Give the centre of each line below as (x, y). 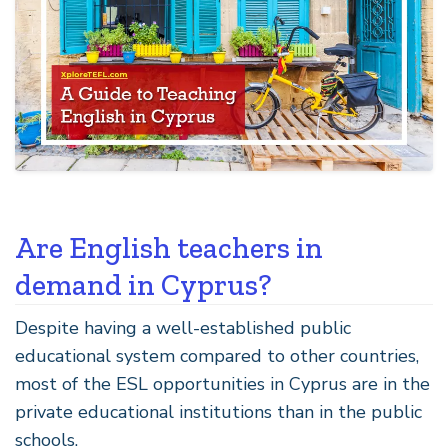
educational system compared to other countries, (217, 355)
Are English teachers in (169, 247)
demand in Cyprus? (143, 284)
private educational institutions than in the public (218, 411)
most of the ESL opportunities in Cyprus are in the (222, 383)
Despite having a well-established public (183, 327)
